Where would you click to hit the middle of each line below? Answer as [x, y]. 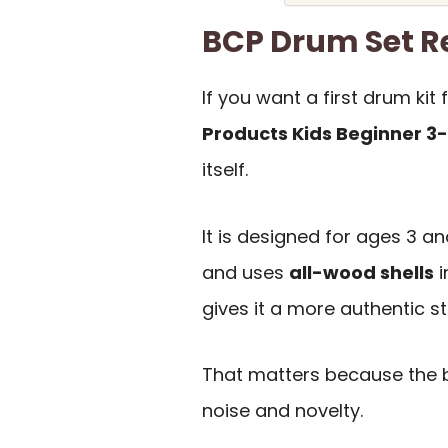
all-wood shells [361, 272]
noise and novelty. [282, 411]
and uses [245, 272]
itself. [225, 170]
